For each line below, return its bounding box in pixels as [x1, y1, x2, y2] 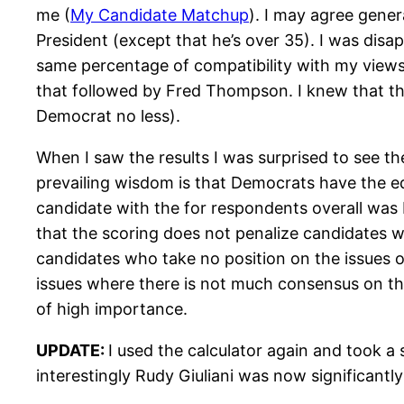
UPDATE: [36, 341, 108, 361]
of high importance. [36, 299, 188, 319]
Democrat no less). [36, 106, 180, 126]
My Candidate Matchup [70, 5, 249, 25]
